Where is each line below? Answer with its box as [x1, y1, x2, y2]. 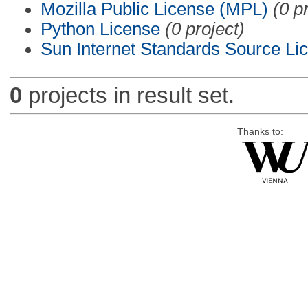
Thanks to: [236, 126, 283, 137]
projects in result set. [21, 82, 234, 109]
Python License [40, 19, 160, 38]
